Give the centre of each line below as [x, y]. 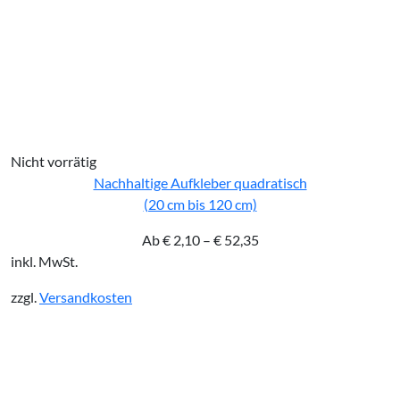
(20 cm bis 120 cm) [200, 204]
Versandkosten [86, 297]
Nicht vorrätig [54, 162]
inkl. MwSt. [44, 262]
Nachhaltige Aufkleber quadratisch [200, 183]
